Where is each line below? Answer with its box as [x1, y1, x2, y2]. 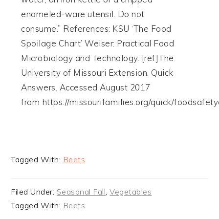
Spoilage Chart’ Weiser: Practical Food [21, 38, 175, 49]
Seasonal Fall [56, 187, 106, 197]
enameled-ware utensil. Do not [21, 9, 145, 20]
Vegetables [109, 187, 152, 197]
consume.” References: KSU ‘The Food [21, 23, 172, 34]
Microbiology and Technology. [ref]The [21, 53, 174, 64]
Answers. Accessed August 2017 [21, 82, 151, 93]
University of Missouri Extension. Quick [21, 67, 174, 78]
